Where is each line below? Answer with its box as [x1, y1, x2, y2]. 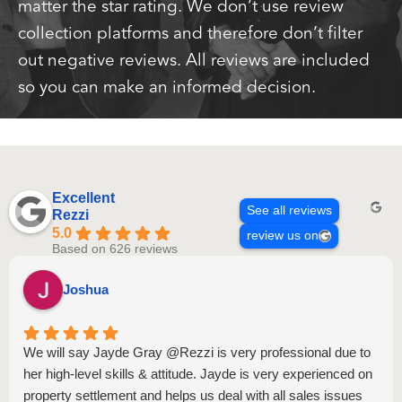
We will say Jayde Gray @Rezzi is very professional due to [23, 345, 371, 360]
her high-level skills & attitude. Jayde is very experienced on [23, 366, 372, 381]
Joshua [63, 282, 109, 297]
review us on [246, 228, 319, 242]
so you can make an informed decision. [18, 74, 316, 100]
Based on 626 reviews [52, 242, 178, 256]
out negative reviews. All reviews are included [18, 47, 370, 74]
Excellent [52, 190, 115, 205]
